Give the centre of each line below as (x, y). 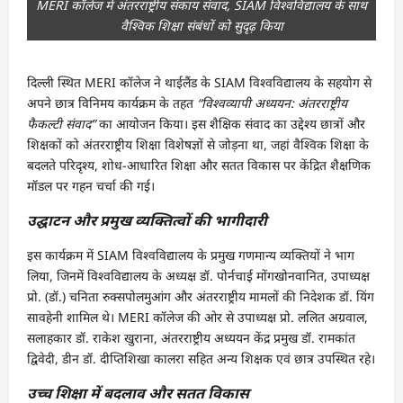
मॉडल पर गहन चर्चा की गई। (91, 185)
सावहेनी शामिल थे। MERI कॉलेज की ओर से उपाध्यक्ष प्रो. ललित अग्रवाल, (197, 317)
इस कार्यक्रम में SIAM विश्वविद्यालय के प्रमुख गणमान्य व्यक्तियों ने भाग (191, 255)
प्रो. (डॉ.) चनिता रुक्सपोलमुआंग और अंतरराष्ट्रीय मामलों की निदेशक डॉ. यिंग (201, 296)
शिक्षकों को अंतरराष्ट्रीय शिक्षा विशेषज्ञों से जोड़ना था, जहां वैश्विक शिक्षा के (198, 144)
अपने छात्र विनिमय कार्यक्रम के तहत (112, 103)
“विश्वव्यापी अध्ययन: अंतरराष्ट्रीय (272, 103)
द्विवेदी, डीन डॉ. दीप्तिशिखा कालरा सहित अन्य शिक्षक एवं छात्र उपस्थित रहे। (201, 358)
